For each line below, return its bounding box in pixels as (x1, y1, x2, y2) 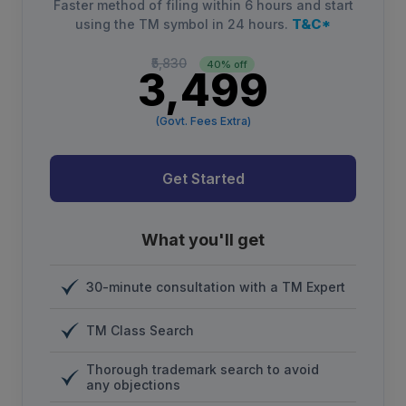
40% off (207, 58, 247, 72)
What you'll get (141, 230, 265, 250)
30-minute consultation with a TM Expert (86, 279, 345, 295)
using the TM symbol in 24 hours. (75, 16, 292, 33)
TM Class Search (86, 323, 194, 339)
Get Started (161, 169, 245, 188)
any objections (86, 377, 180, 393)
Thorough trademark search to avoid (86, 362, 319, 378)
